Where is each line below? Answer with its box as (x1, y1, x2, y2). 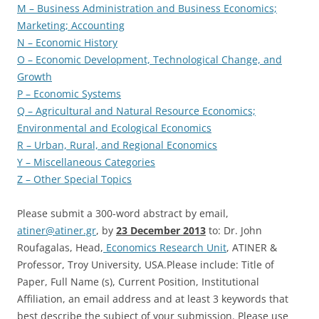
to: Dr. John (209, 224, 262, 237)
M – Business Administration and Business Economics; (17, 1, 277, 15)
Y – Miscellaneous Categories (17, 155, 155, 169)
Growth (17, 70, 52, 83)
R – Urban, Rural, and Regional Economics (17, 138, 217, 152)
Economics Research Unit (103, 241, 226, 254)
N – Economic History (17, 36, 117, 49)
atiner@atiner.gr (17, 224, 96, 237)
